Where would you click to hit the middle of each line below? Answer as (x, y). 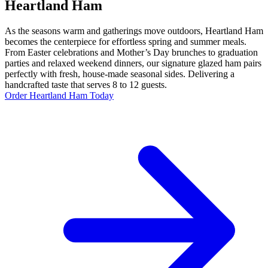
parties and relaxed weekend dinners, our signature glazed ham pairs (133, 63)
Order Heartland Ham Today (59, 95)
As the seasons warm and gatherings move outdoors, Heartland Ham (134, 31)
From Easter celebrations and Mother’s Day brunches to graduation (131, 52)
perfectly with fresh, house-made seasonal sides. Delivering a (120, 74)
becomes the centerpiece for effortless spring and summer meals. (126, 41)
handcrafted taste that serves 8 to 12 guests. (86, 84)
